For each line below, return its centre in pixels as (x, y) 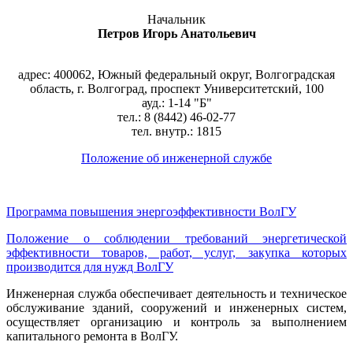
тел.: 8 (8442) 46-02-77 (176, 117)
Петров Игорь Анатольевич (176, 33)
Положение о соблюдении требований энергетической (176, 238)
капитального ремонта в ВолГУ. (92, 336)
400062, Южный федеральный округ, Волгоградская (194, 74)
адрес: (36, 74)
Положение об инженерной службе (176, 158)
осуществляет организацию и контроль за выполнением (176, 321)
